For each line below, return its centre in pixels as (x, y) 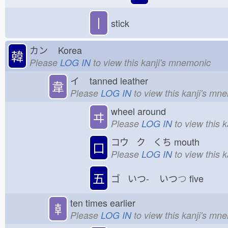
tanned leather (122, 80)
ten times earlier (103, 202)
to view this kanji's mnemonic (151, 62)
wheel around (139, 111)
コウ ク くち (141, 141)
